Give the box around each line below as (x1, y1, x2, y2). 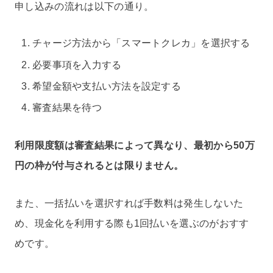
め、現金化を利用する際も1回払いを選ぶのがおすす (15, 218, 249, 229)
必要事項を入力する (32, 59, 122, 70)
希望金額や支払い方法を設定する (32, 80, 181, 91)
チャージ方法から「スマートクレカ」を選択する (32, 38, 250, 49)
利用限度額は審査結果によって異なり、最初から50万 (15, 140, 255, 151)
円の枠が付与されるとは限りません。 (15, 160, 184, 171)
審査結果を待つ (32, 102, 102, 113)
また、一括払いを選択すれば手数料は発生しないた (15, 197, 244, 208)
